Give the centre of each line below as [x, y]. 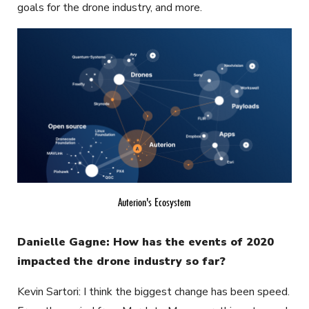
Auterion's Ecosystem [154, 201]
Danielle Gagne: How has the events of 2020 [146, 242]
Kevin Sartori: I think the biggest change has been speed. [153, 291]
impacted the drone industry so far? [121, 261]
